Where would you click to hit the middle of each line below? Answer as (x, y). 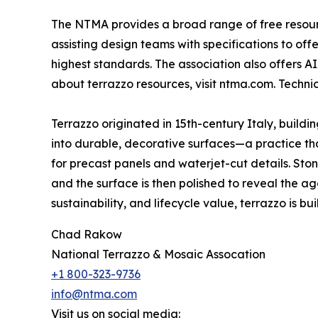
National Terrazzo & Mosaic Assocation (158, 254)
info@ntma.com (94, 294)
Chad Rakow (87, 235)
